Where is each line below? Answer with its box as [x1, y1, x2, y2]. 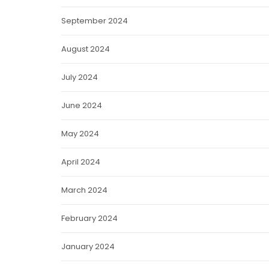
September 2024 [61, 15, 128, 26]
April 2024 [61, 156, 100, 168]
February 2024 [61, 213, 118, 224]
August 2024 [61, 43, 110, 55]
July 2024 [61, 71, 98, 83]
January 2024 [61, 241, 115, 252]
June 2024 [61, 100, 102, 111]
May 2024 [61, 128, 99, 139]
